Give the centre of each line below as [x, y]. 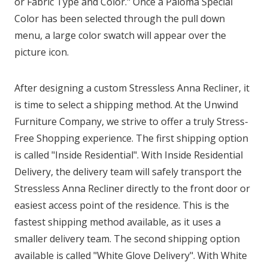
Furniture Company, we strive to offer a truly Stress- [131, 121]
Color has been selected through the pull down [120, 18]
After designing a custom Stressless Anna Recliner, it [132, 88]
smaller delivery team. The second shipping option [127, 238]
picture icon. [43, 52]
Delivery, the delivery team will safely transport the [128, 171]
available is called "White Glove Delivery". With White [131, 255]
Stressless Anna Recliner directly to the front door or [132, 188]
